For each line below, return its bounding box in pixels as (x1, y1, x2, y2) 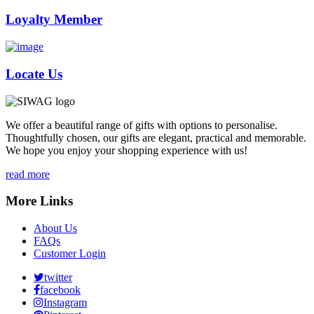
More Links (6, 193, 73, 209)
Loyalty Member (6, 12, 102, 27)
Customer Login (34, 247, 106, 259)
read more (6, 168, 50, 180)
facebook (40, 283, 81, 295)
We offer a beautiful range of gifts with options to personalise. (6, 118, 278, 131)
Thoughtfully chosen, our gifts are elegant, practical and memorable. (6, 131, 306, 144)
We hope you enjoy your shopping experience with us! (6, 144, 247, 156)
